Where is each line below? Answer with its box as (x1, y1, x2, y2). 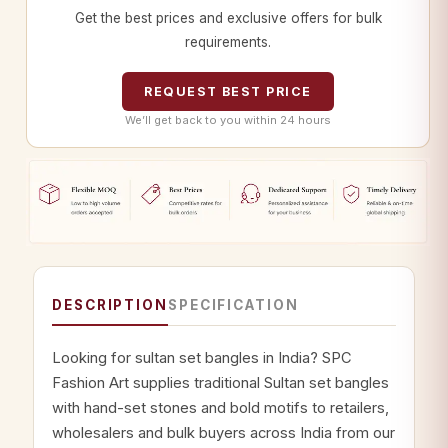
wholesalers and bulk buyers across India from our (52, 424, 395, 443)
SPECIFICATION (167, 297, 299, 314)
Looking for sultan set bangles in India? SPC (52, 349, 352, 368)
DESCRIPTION (52, 297, 168, 314)
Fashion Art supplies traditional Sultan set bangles (52, 374, 389, 393)
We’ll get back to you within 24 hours (125, 112, 331, 127)
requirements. (185, 33, 271, 50)
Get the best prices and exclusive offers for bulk (74, 9, 382, 26)
